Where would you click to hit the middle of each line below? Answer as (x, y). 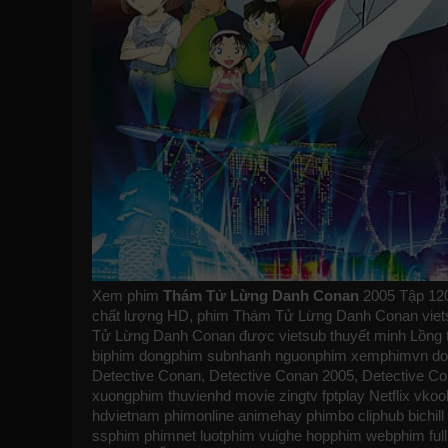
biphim (113, 355)
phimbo (330, 415)
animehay (270, 415)
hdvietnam (126, 415)
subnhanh (239, 355)
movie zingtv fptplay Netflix (322, 395)
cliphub (381, 415)
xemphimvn (389, 355)
